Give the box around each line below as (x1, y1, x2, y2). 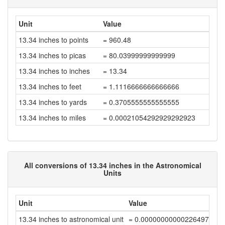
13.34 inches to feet (19, 81, 81, 91)
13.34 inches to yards (19, 97, 87, 107)
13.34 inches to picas (19, 50, 86, 60)
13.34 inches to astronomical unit (19, 214, 124, 224)
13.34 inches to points (19, 35, 88, 45)
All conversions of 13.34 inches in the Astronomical (24, 160, 201, 170)
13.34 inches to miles (19, 113, 86, 123)
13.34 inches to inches (19, 66, 90, 76)
